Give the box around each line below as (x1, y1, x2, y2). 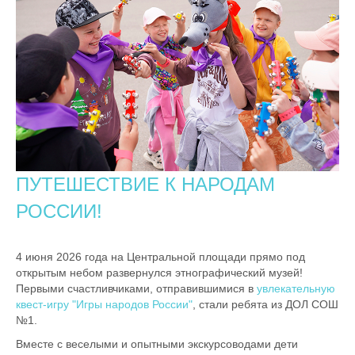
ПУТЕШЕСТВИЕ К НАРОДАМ (16, 173, 275, 195)
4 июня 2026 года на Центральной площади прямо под (16, 250, 305, 263)
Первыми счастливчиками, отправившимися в (16, 281, 257, 295)
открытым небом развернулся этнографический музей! (16, 265, 303, 279)
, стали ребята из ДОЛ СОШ (193, 297, 338, 311)
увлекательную (257, 281, 335, 295)
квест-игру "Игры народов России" (16, 297, 193, 311)
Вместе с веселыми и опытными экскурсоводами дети (16, 337, 298, 350)
